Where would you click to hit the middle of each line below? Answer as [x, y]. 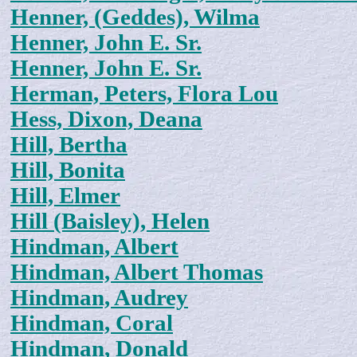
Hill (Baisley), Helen [110, 222]
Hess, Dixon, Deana [106, 120]
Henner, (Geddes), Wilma [135, 18]
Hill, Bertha [69, 145]
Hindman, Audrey [99, 298]
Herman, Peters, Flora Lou [144, 94]
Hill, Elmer [65, 196]
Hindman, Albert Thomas [137, 273]
